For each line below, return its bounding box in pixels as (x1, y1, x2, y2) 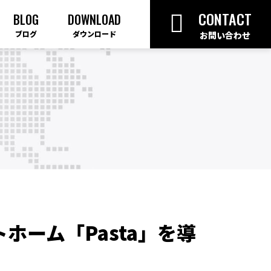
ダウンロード (73, 28, 116, 39)
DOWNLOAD (68, 10, 121, 28)
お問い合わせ (200, 28, 250, 41)
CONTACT (198, 7, 252, 30)
